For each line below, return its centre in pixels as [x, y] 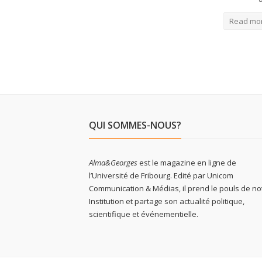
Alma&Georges [113, 163]
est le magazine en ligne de [187, 163]
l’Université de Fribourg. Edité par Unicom [161, 175]
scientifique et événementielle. [144, 214]
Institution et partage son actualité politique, [167, 201]
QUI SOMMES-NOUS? [135, 125]
